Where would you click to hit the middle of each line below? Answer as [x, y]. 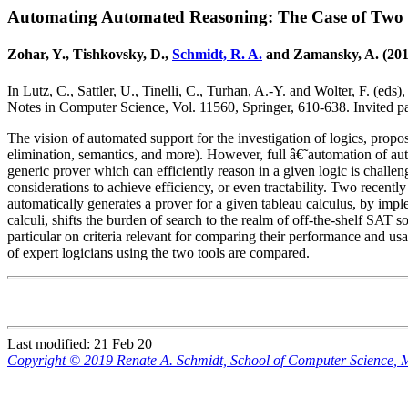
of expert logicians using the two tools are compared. [158, 252]
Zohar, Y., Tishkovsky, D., [90, 55]
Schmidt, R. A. [217, 55]
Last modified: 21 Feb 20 [80, 343]
